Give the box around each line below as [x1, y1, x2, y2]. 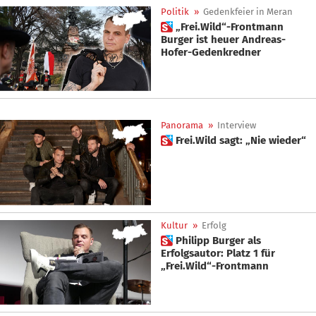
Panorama [161, 120, 203, 131]
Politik [161, 6, 189, 17]
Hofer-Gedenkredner [161, 45, 261, 59]
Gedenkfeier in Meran [203, 6, 293, 17]
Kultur [161, 219, 188, 231]
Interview [217, 120, 256, 131]
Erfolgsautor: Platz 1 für [161, 246, 275, 260]
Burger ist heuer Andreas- [161, 32, 286, 46]
